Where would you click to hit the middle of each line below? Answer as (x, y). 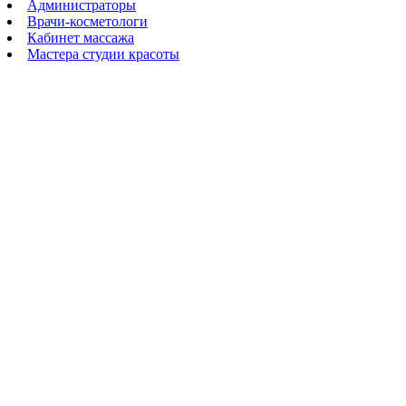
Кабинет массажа (81, 37)
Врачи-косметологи (87, 21)
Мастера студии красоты (103, 53)
